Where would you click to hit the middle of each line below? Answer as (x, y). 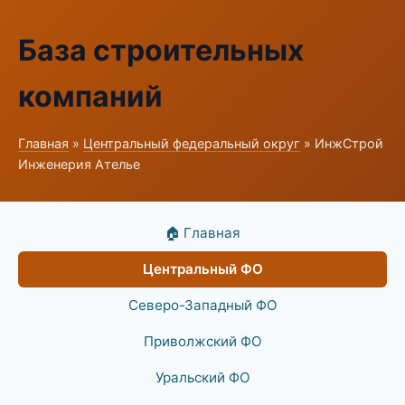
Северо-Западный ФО (202, 305)
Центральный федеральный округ (192, 143)
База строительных (161, 50)
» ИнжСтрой (342, 143)
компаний (90, 96)
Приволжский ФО (202, 341)
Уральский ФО (202, 377)
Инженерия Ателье (79, 164)
